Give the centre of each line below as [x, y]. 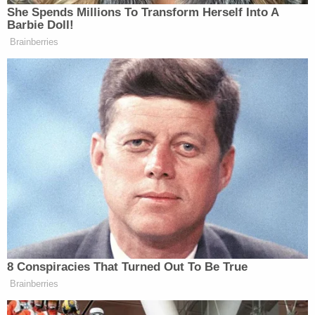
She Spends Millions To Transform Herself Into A [143, 12]
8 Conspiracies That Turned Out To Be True [127, 267]
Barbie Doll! [40, 25]
